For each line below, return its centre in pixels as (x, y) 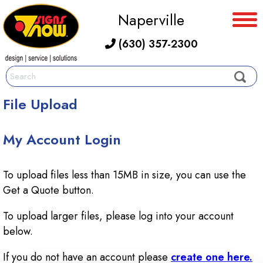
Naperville (151, 20)
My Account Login (62, 140)
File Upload (40, 104)
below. (18, 231)
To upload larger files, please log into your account (118, 216)
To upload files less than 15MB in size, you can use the (124, 175)
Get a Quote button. (48, 190)
